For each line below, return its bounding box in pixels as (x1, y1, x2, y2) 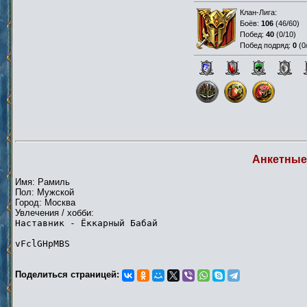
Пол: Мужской (15, 186, 74, 197)
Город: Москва (15, 197, 75, 208)
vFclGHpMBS (15, 238, 70, 249)
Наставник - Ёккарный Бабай (15, 217, 158, 228)
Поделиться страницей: (15, 269, 122, 280)
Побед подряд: (240, 40, 293, 49)
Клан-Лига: (240, 8, 277, 16)
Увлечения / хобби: (15, 207, 94, 218)
